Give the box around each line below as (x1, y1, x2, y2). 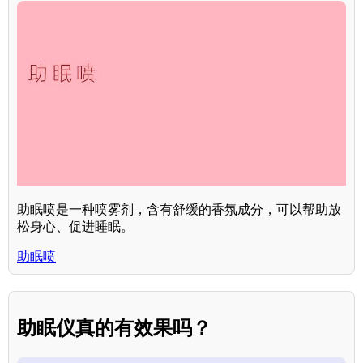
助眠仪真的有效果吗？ (17, 317, 211, 340)
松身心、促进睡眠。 (17, 219, 134, 233)
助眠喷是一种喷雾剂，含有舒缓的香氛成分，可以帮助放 (17, 202, 341, 216)
